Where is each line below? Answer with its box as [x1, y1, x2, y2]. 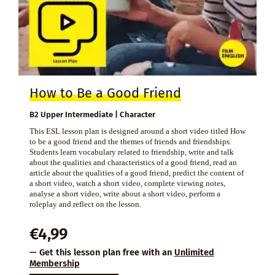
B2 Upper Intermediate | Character [29, 110, 155, 120]
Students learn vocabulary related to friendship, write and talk [29, 147, 234, 157]
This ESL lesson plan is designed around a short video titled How [29, 126, 246, 136]
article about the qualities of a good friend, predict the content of [29, 168, 244, 178]
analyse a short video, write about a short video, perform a [29, 189, 220, 199]
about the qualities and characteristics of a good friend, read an [29, 158, 237, 168]
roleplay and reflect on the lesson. [29, 199, 141, 209]
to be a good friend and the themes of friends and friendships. [29, 137, 231, 147]
